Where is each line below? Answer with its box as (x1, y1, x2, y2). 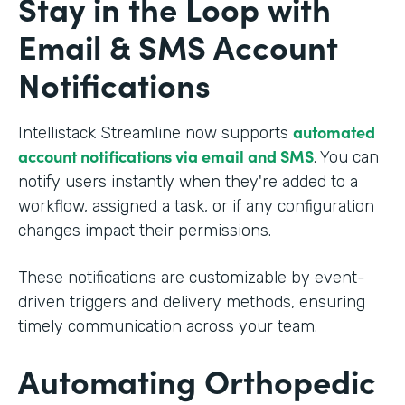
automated (293, 119, 375, 143)
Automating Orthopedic (18, 356, 376, 403)
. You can (314, 146, 379, 167)
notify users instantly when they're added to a (18, 171, 358, 192)
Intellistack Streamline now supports (18, 122, 293, 143)
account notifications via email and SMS (18, 144, 314, 167)
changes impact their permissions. (18, 220, 271, 240)
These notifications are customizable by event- (18, 267, 365, 287)
